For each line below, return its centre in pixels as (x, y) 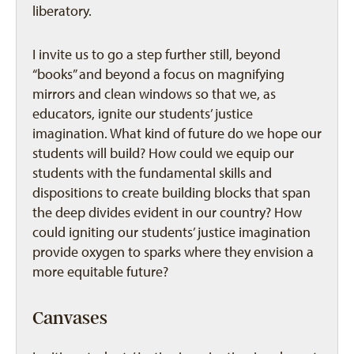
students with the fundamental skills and (152, 173)
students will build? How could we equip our (163, 153)
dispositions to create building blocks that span (171, 193)
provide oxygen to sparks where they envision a (173, 252)
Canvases (70, 318)
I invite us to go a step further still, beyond (156, 55)
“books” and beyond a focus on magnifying (158, 74)
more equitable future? (100, 272)
